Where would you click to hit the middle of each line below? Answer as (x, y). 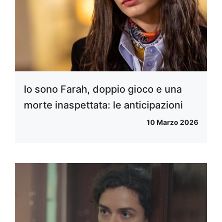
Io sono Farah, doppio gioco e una (103, 89)
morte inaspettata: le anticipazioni (103, 105)
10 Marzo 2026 (172, 122)
